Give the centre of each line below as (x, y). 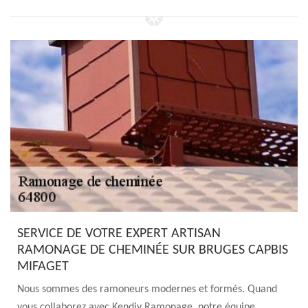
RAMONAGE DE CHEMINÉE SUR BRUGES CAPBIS (153, 250)
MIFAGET (43, 267)
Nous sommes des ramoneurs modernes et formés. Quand (147, 289)
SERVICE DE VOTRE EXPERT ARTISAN (119, 234)
